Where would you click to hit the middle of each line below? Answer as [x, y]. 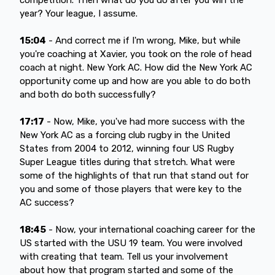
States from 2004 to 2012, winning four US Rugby [127, 148]
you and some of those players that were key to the [131, 189]
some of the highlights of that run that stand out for [134, 175]
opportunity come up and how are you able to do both [135, 81]
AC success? [47, 202]
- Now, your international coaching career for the [151, 229]
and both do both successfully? [88, 94]
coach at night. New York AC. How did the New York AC [136, 67]
